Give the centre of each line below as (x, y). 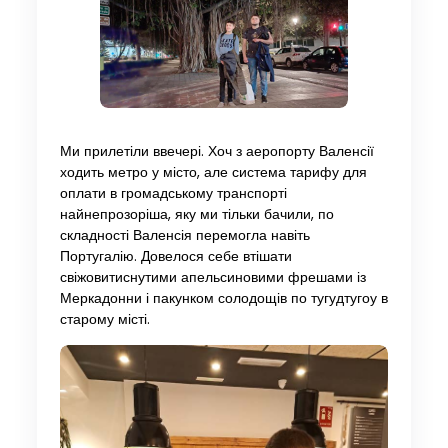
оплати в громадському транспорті (173, 193)
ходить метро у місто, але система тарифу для (213, 172)
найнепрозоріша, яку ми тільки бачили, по (196, 214)
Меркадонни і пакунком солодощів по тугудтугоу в (223, 298)
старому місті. (104, 319)
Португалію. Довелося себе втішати (175, 256)
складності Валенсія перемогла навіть (184, 235)
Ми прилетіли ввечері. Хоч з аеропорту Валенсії (216, 151)
